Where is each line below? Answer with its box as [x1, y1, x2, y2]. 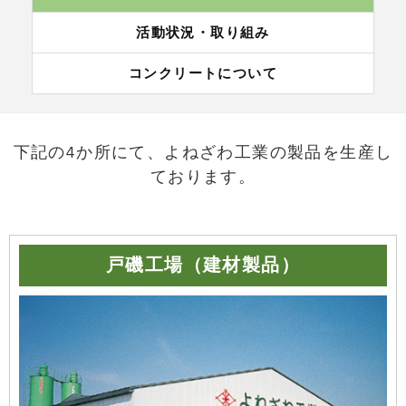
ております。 [150, 169, 256, 186]
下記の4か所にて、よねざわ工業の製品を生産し [13, 144, 393, 161]
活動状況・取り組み [136, 26, 270, 40]
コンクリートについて [129, 67, 277, 81]
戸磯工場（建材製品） [106, 256, 300, 275]
